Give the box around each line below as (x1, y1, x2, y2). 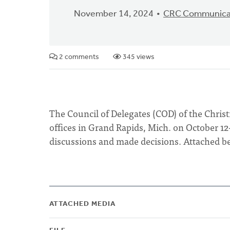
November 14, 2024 (74, 9, 154, 19)
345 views (121, 53, 155, 61)
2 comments (57, 53, 99, 61)
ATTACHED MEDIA (49, 200, 116, 208)
